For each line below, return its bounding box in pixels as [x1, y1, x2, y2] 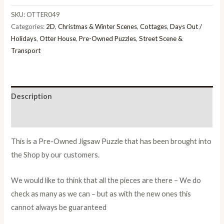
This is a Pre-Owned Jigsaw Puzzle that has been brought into [11, 137, 212, 146]
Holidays [11, 34, 37, 43]
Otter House [39, 34, 76, 43]
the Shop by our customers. [11, 150, 100, 159]
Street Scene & [139, 34, 183, 43]
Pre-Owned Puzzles [79, 34, 136, 43]
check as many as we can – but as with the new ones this [11, 189, 191, 198]
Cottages [140, 22, 167, 31]
